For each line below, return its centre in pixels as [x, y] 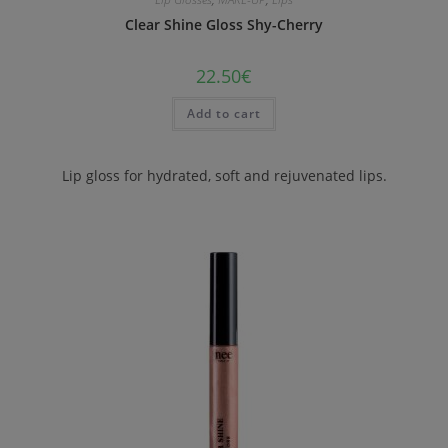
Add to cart [224, 113]
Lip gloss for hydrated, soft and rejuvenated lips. [224, 176]
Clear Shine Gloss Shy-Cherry [224, 24]
